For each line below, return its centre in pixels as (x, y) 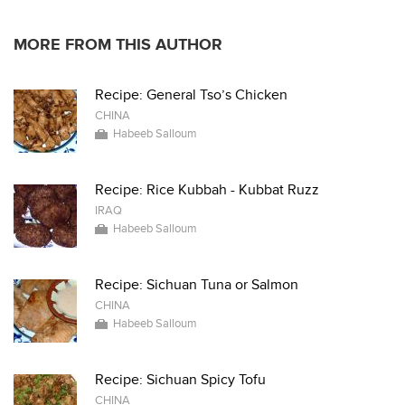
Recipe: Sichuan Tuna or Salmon (197, 285)
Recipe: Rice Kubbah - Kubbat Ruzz (207, 190)
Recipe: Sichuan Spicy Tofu (180, 380)
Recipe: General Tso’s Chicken (191, 95)
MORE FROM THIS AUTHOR (118, 45)
